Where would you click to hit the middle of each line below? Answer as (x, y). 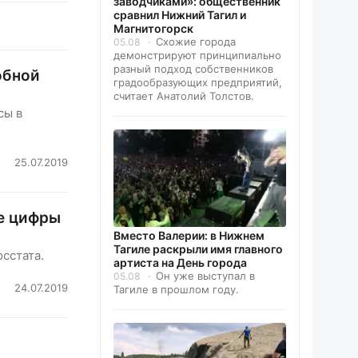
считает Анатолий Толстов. (184, 96)
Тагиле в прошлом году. (176, 290)
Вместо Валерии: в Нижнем (189, 236)
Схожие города (196, 42)
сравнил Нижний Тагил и (180, 15)
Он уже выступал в (205, 276)
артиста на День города (180, 263)
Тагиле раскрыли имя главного (198, 249)
